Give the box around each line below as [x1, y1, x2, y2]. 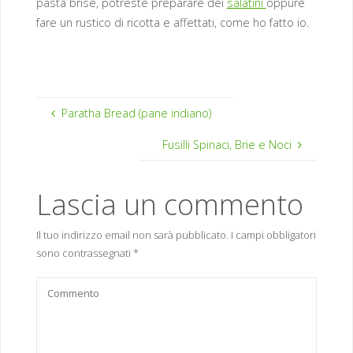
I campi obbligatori [230, 228, 316, 242]
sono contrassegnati [35, 246, 133, 260]
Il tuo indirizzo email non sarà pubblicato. [35, 228, 229, 242]
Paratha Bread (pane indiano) [61, 105, 212, 121]
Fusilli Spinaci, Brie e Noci [162, 137, 292, 153]
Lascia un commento [35, 185, 303, 224]
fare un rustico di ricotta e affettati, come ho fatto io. [35, 14, 309, 30]
